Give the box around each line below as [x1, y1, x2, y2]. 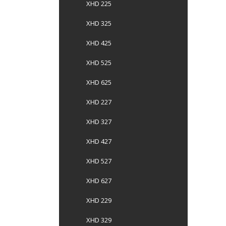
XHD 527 [86, 156, 111, 165]
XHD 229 [86, 196, 111, 205]
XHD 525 [86, 58, 111, 67]
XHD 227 [86, 97, 111, 106]
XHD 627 [86, 176, 111, 185]
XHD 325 [86, 19, 111, 28]
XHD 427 [86, 137, 111, 146]
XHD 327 [86, 117, 111, 126]
